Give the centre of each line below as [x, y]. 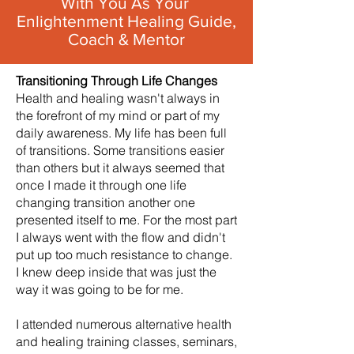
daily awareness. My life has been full [121, 133]
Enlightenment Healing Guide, [126, 21]
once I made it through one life [101, 185]
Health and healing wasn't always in [118, 98]
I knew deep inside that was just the [116, 272]
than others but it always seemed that [120, 168]
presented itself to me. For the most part [126, 220]
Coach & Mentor [126, 39]
